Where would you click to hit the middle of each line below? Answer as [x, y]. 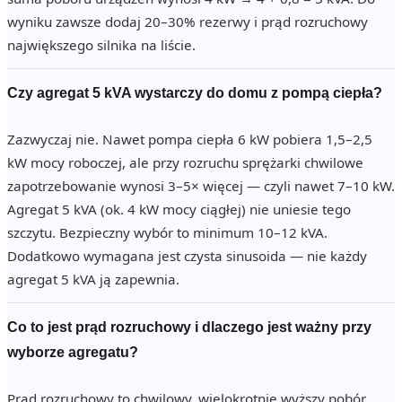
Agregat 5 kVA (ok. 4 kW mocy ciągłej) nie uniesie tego [179, 210]
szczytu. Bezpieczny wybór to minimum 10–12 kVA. [167, 233]
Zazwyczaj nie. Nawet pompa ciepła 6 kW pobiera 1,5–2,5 [190, 140]
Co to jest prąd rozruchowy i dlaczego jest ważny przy [189, 328]
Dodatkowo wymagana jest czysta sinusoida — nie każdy [187, 256]
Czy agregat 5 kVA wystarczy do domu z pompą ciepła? [195, 92]
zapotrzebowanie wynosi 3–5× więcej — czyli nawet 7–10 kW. [201, 186]
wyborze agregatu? [73, 353]
